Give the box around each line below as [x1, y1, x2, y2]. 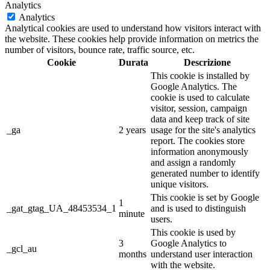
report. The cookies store [151, 136, 245, 146]
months [119, 249, 146, 260]
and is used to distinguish [151, 203, 246, 214]
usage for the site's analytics [151, 125, 256, 136]
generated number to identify [151, 168, 260, 179]
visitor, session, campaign [151, 103, 247, 114]
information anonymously [151, 146, 248, 157]
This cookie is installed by [151, 71, 250, 81]
